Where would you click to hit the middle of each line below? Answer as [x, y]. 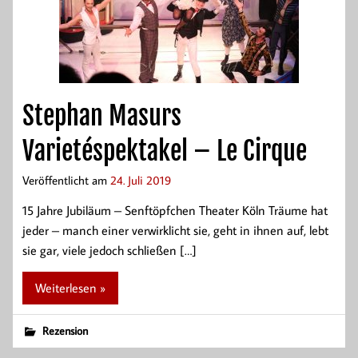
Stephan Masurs [102, 116]
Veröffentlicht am [66, 180]
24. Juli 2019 [141, 180]
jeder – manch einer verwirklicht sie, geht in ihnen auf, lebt [175, 231]
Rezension [66, 330]
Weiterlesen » [70, 287]
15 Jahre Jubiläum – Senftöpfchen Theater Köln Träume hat [175, 211]
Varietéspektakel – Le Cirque [165, 151]
